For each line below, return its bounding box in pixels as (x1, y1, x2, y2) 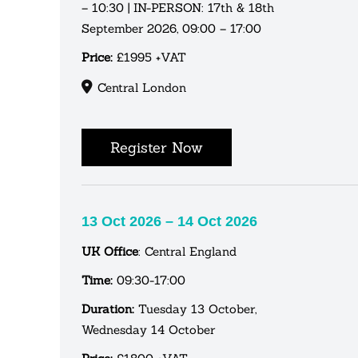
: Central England (138, 243, 237, 259)
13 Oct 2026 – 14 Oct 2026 (82, 213, 257, 229)
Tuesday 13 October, (134, 300, 257, 316)
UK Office (82, 243, 138, 259)
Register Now (110, 137, 203, 157)
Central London (97, 79, 186, 95)
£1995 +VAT (113, 49, 186, 65)
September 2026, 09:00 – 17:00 (82, 20, 261, 36)
